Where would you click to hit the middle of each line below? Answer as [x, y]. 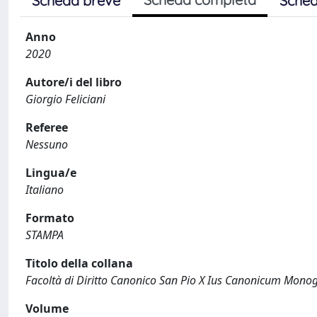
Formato [50, 218]
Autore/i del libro [74, 82]
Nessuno [47, 144]
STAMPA [45, 235]
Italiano [45, 190]
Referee [47, 127]
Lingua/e [51, 173]
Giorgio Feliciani [65, 99]
